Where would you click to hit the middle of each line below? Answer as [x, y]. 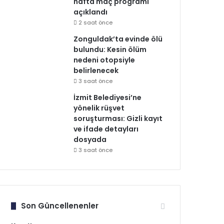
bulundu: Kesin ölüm [110, 49]
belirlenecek [96, 70]
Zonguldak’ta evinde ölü [118, 39]
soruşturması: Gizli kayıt [118, 118]
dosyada [90, 139]
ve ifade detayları [106, 129]
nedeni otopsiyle [104, 60]
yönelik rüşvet [99, 108]
